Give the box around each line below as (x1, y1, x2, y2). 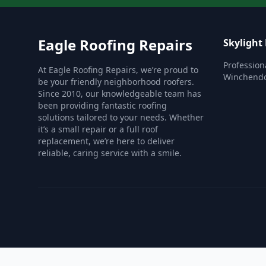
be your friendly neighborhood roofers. (38, 76, 194, 87)
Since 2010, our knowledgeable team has (38, 88, 201, 99)
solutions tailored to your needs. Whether (38, 112, 204, 123)
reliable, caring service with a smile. (38, 147, 182, 159)
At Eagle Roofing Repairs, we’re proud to (38, 64, 198, 75)
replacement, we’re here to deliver (38, 135, 175, 147)
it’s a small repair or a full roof (38, 123, 158, 135)
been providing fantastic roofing (38, 100, 167, 111)
